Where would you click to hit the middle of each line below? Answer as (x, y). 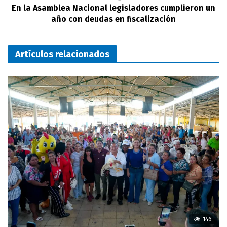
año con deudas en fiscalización (113, 19)
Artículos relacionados (62, 54)
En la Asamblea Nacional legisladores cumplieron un (113, 8)
